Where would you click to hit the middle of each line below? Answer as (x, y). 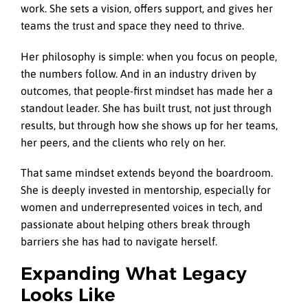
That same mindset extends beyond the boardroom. (147, 172)
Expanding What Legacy (134, 273)
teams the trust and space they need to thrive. (132, 26)
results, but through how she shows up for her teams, (149, 125)
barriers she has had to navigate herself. (119, 241)
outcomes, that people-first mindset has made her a (147, 90)
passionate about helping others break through (135, 224)
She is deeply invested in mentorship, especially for (146, 189)
